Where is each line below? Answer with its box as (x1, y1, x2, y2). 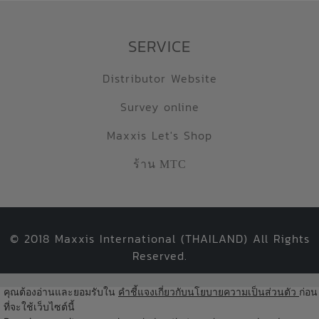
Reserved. (132, 247, 187, 264)
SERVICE (128, 34, 191, 58)
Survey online (120, 98, 199, 115)
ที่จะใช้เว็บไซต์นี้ (4, 300, 75, 313)
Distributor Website (102, 70, 217, 87)
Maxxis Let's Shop (107, 127, 212, 144)
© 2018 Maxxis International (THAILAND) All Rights (9, 230, 310, 247)
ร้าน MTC (132, 158, 187, 170)
